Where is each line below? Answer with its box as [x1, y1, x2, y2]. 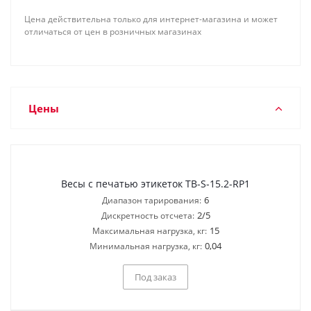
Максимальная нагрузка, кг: [92, 225, 207, 237]
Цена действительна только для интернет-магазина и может [24, 13, 278, 25]
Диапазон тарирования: [102, 194, 201, 206]
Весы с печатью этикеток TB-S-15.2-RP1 [61, 177, 250, 190]
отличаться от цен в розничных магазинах [24, 26, 201, 37]
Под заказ [135, 270, 176, 283]
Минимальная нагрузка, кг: [90, 240, 202, 252]
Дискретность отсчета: [101, 210, 194, 221]
